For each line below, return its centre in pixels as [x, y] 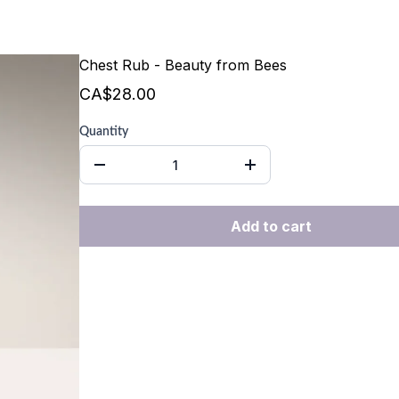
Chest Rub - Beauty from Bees [183, 65]
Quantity [104, 132]
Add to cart [271, 227]
